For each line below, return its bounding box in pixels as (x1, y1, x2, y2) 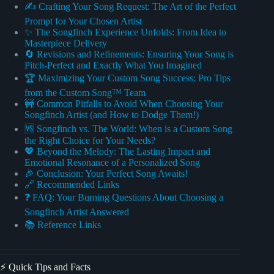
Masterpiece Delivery (24, 38, 107, 49)
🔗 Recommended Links (24, 179, 119, 190)
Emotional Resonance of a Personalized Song (24, 157, 200, 168)
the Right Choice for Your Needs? (24, 135, 155, 146)
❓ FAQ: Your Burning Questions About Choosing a (24, 192, 223, 203)
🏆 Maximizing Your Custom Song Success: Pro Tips (24, 73, 231, 84)
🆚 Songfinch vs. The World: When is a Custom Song (24, 124, 232, 135)
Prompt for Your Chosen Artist (24, 16, 142, 27)
